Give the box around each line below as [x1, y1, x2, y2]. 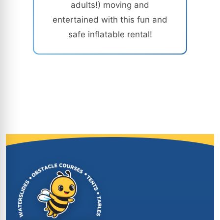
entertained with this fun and [53, 15, 167, 25]
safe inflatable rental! [68, 29, 152, 39]
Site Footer [5, 134, 85, 155]
